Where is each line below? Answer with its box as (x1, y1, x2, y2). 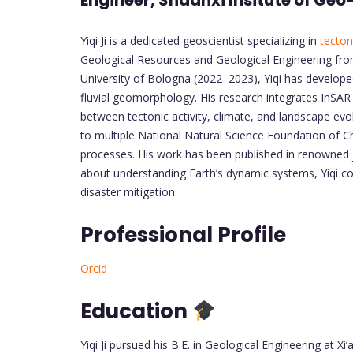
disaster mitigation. (80, 184, 177, 199)
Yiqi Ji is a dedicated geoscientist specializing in (80, 32, 317, 48)
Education (80, 296, 192, 325)
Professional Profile (80, 220, 286, 249)
